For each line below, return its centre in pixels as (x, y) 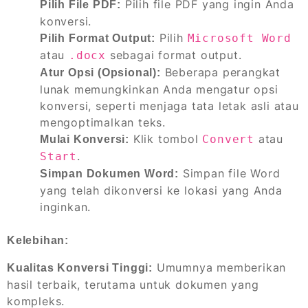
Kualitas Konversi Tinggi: (80, 267)
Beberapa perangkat (221, 72)
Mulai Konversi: (85, 139)
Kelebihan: (38, 240)
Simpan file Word (230, 173)
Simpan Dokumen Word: (109, 173)
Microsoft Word (239, 38)
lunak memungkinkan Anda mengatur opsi (159, 89)
